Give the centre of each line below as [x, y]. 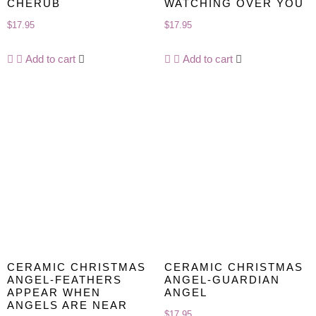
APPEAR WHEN [54, 293]
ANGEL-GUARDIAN [222, 280]
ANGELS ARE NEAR [67, 305]
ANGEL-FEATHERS [65, 280]
